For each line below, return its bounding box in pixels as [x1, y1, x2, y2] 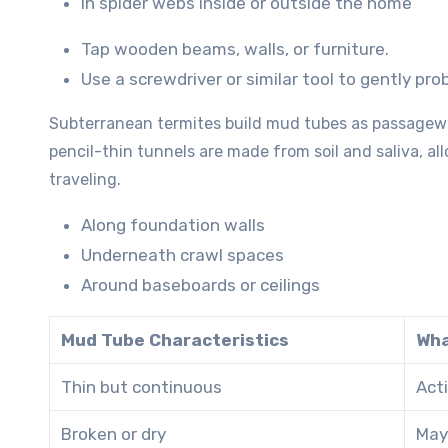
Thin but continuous [61, 376, 222, 397]
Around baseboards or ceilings [81, 274, 320, 295]
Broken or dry [61, 423, 166, 444]
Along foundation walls [81, 214, 265, 235]
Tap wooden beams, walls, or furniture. [81, 38, 389, 59]
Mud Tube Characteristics [61, 329, 289, 350]
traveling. [49, 169, 121, 189]
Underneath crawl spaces [81, 244, 284, 265]
